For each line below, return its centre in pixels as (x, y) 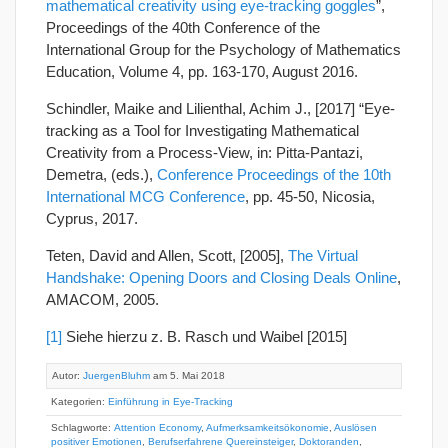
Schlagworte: (82, 427)
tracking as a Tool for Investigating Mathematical (202, 130)
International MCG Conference (145, 196)
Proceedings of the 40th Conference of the (183, 27)
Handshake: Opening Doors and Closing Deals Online (221, 277)
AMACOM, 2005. (102, 299)
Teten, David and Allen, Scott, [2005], (167, 255)
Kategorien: (79, 401)
